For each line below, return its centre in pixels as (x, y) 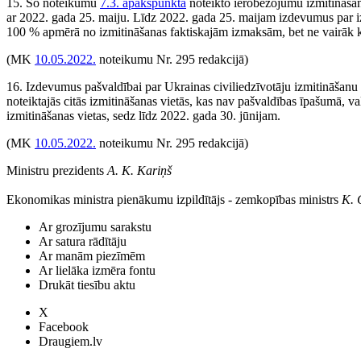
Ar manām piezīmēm (92, 256)
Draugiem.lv (71, 341)
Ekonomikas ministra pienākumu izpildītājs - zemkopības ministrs (174, 199)
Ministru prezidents (57, 170)
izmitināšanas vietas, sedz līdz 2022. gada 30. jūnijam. (145, 116)
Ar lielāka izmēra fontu (97, 270)
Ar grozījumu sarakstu (95, 227)
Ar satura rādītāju (83, 241)
